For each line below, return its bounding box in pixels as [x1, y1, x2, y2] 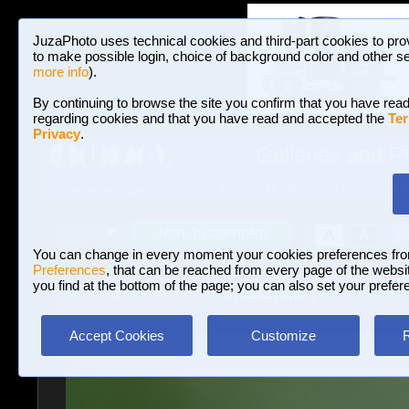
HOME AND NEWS [72, 185, 152, 196]
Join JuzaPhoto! [155, 225, 268, 241]
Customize [250, 328, 316, 343]
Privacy [33, 126, 80, 142]
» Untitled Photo [218, 289, 315, 304]
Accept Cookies [69, 328, 164, 343]
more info [33, 64, 89, 79]
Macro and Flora [122, 289, 219, 304]
